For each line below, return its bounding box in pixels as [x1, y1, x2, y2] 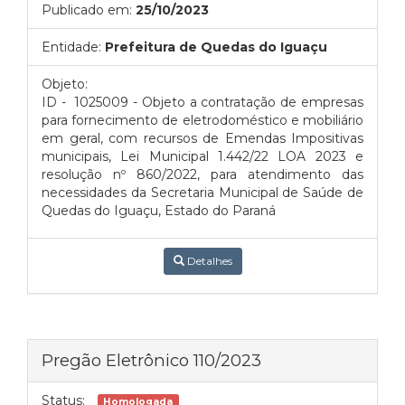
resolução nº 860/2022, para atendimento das [42, 166, 363, 183]
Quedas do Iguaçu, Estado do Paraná [42, 202, 276, 219]
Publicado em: [42, 2, 132, 18]
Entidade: [42, 39, 101, 55]
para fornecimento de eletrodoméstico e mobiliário [42, 112, 363, 128]
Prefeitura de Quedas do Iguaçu [105, 39, 327, 55]
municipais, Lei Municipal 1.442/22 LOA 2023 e [42, 148, 363, 165]
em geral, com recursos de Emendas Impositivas [42, 130, 363, 146]
